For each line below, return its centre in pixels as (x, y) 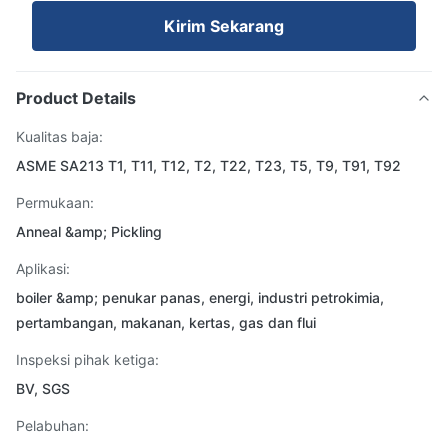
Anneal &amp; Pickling (89, 231)
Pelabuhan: (52, 425)
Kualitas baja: (59, 136)
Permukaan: (55, 202)
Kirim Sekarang (224, 26)
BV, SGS (43, 388)
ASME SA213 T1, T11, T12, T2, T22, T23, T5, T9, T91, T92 (208, 165)
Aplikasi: (43, 268)
